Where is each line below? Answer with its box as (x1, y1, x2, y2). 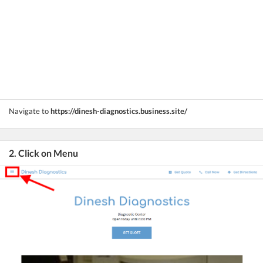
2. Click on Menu (9, 147, 78, 159)
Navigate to (9, 106, 50, 116)
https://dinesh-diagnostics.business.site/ (50, 106, 187, 116)
